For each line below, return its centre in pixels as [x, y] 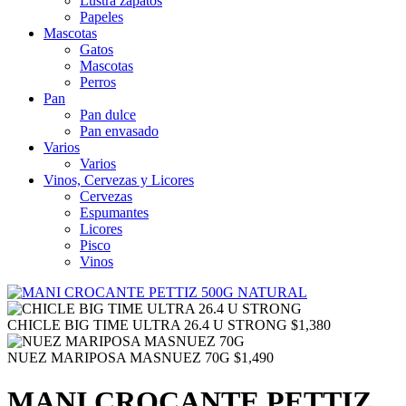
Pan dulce [108, 115]
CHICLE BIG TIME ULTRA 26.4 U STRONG [147, 325]
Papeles [101, 17]
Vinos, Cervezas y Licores [119, 180]
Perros [98, 82]
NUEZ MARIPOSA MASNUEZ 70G [119, 358]
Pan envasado [119, 131]
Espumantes [114, 213]
